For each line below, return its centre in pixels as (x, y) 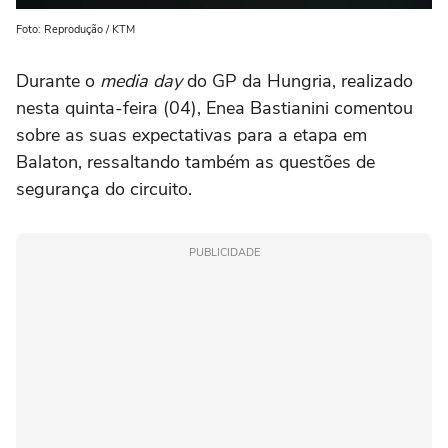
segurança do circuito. (106, 189)
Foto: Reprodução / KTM (75, 30)
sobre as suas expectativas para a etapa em (191, 135)
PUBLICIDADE (224, 253)
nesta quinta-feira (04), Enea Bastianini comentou (214, 108)
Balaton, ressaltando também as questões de (195, 162)
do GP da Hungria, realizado (297, 81)
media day (141, 81)
